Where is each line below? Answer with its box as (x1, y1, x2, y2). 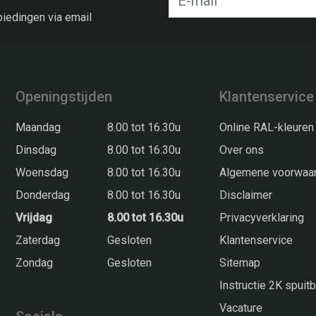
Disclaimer (219, 188, 273, 202)
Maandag (16, 120, 61, 134)
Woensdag (16, 165, 69, 179)
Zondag (16, 255, 54, 269)
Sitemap (219, 255, 261, 269)
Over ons (219, 142, 265, 157)
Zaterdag (16, 233, 61, 247)
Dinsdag (16, 142, 57, 157)
